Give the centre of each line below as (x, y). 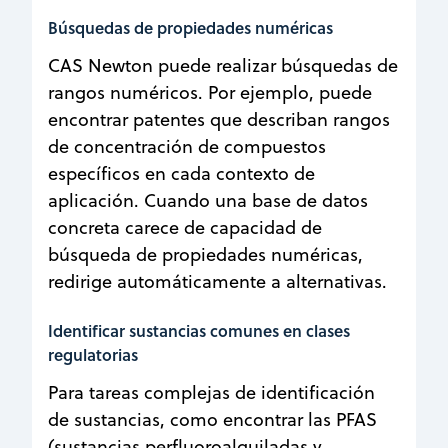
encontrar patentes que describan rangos (219, 119)
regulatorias (93, 354)
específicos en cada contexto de (181, 173)
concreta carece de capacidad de (185, 227)
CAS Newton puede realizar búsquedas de (223, 65)
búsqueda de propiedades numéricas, (205, 254)
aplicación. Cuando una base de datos (208, 200)
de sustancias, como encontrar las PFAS (212, 419)
